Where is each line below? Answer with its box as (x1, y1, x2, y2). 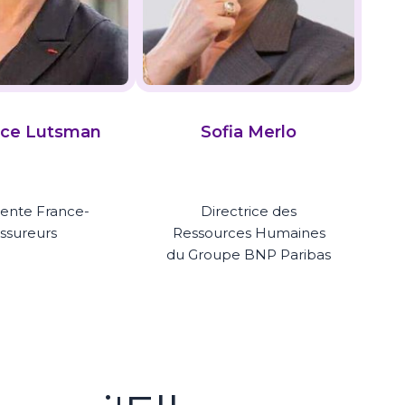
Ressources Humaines (172, 224, 325, 242)
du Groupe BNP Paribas (166, 246, 332, 264)
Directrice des (201, 202, 297, 221)
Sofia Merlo (201, 121, 297, 143)
